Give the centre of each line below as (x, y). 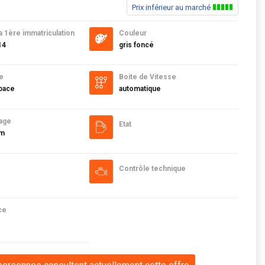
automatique (140, 89)
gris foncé (136, 45)
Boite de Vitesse (147, 77)
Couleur (132, 33)
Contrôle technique (152, 169)
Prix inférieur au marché (172, 7)
